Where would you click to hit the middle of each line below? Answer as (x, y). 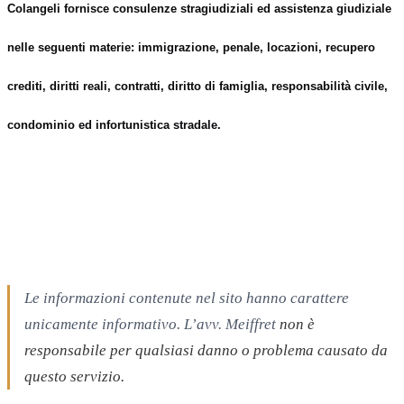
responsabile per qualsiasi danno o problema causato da (206, 350)
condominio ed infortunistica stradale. (114, 124)
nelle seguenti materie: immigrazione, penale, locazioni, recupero (191, 47)
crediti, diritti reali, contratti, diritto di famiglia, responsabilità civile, (197, 86)
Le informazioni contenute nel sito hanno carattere (187, 298)
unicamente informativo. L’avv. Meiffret (152, 324)
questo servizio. (74, 376)
